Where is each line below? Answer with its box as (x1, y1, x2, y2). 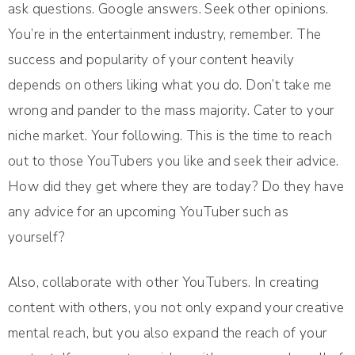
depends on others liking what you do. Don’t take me (8, 76, 332, 95)
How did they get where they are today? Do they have (8, 177, 345, 197)
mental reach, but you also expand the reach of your (8, 324, 327, 343)
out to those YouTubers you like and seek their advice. (8, 152, 339, 171)
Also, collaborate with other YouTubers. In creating (8, 273, 319, 292)
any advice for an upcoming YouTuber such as (8, 203, 289, 222)
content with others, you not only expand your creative (8, 299, 345, 318)
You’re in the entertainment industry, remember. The (8, 25, 322, 44)
